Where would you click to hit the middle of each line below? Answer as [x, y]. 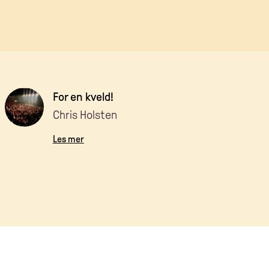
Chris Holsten [85, 115]
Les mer [68, 139]
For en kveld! [83, 97]
